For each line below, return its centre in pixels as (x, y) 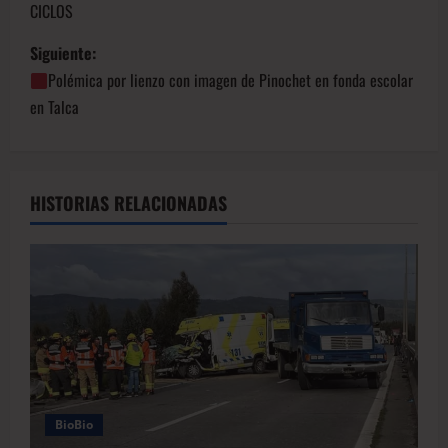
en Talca (54, 107)
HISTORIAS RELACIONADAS (128, 203)
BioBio (74, 425)
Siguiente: (63, 53)
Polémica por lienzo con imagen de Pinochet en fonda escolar (231, 80)
